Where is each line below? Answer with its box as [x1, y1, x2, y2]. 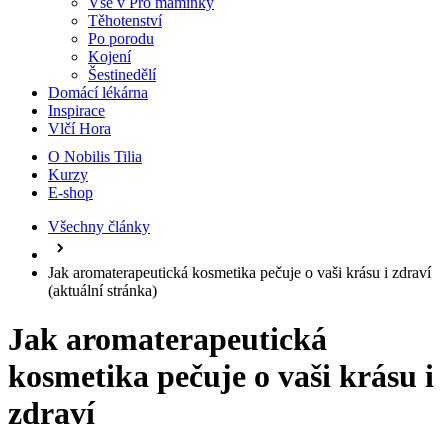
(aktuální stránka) [48, 282, 157, 299]
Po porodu [88, 30, 154, 47]
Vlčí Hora [48, 120, 111, 137]
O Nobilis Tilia [48, 148, 142, 165]
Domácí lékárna [48, 84, 148, 101]
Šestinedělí [88, 66, 156, 83]
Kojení [88, 48, 131, 65]
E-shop [48, 184, 93, 201]
